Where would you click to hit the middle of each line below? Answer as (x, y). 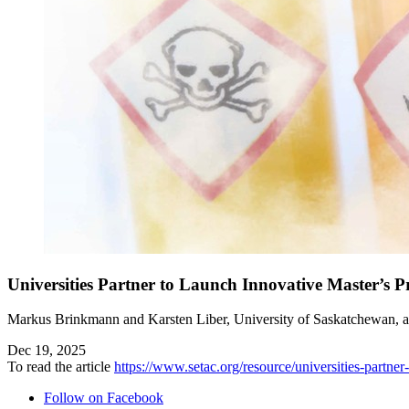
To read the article (61, 367)
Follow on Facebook (104, 398)
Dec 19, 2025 (47, 351)
